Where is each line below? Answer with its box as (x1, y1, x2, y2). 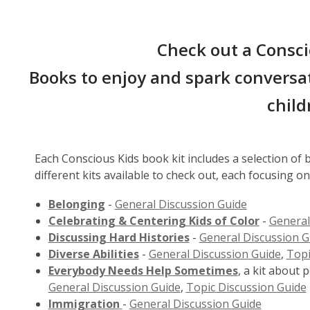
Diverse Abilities (48, 246, 139, 262)
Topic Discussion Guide (185, 280, 307, 295)
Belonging (48, 197, 105, 212)
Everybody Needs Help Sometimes (48, 263, 238, 278)
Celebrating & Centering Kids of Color (48, 213, 259, 228)
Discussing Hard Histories (48, 230, 190, 245)
